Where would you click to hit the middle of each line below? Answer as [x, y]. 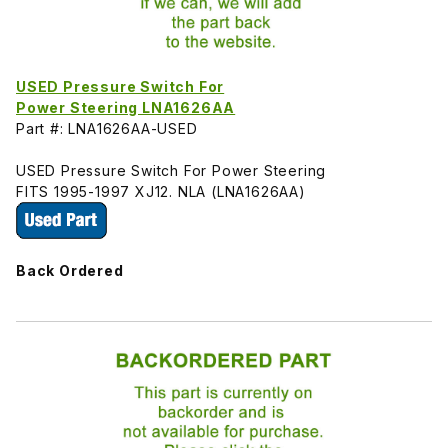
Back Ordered [70, 270]
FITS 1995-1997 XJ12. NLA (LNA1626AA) [161, 191]
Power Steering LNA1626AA [126, 107]
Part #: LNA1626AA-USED [107, 128]
